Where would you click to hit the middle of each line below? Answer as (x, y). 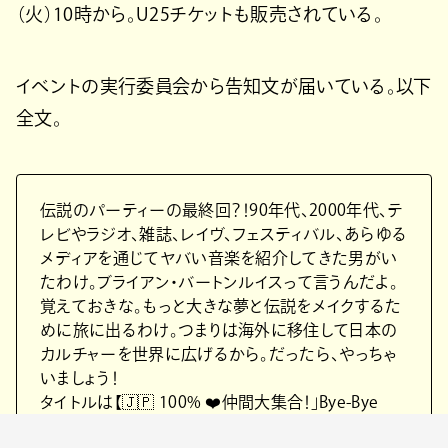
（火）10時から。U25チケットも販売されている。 (199, 14)
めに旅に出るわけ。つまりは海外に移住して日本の (219, 330)
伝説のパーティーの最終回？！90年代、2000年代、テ (221, 210)
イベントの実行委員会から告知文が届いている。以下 (224, 86)
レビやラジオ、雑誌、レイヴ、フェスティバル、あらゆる (224, 234)
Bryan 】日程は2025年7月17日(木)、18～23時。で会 (220, 426)
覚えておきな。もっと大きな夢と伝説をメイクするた (221, 306)
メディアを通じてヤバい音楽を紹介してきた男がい (219, 258)
